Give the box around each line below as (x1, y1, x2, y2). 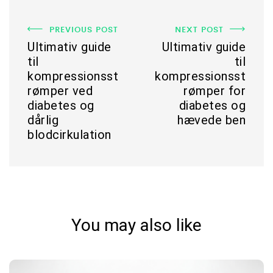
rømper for (183, 83, 246, 98)
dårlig (27, 112, 58, 127)
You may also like (71, 214, 202, 235)
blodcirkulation (27, 127, 112, 142)
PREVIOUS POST (49, 23, 118, 35)
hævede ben (177, 112, 246, 127)
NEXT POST (175, 23, 224, 35)
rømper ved (27, 83, 93, 98)
